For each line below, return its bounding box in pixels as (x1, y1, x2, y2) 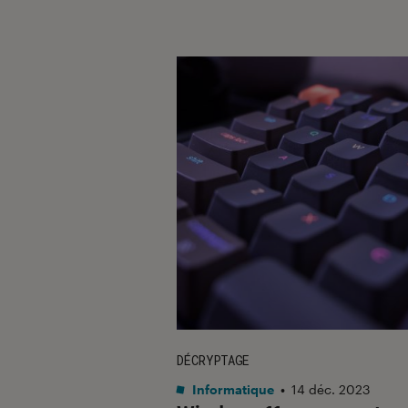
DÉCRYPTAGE (177, 351, 250, 369)
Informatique (189, 381, 274, 397)
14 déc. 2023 (291, 381, 370, 397)
